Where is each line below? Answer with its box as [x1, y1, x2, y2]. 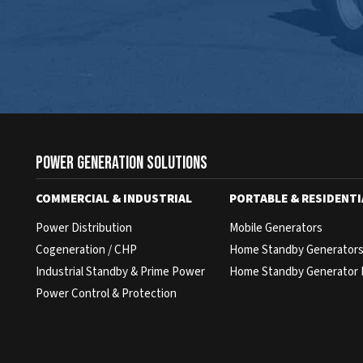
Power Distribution [36, 219, 133, 237]
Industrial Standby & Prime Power [36, 263, 206, 280]
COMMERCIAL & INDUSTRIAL [36, 190, 193, 207]
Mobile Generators [229, 219, 323, 237]
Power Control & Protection [36, 284, 177, 302]
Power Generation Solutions [36, 152, 208, 174]
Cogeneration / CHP [36, 241, 138, 258]
